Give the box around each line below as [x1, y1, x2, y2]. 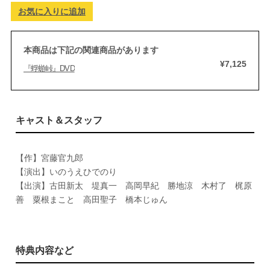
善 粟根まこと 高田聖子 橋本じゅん [15, 195, 168, 204]
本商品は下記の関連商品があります [23, 45, 159, 55]
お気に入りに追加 [17, 7, 86, 16]
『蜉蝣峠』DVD [23, 64, 75, 73]
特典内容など [15, 245, 74, 256]
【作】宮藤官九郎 [15, 153, 83, 163]
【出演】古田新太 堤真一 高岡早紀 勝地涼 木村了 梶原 [15, 181, 252, 190]
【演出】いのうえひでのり [15, 167, 117, 177]
